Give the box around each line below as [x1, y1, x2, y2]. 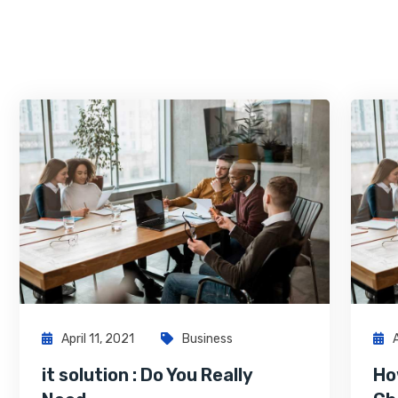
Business [182, 331, 233, 346]
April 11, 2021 [61, 331, 134, 346]
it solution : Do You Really [42, 364, 252, 386]
